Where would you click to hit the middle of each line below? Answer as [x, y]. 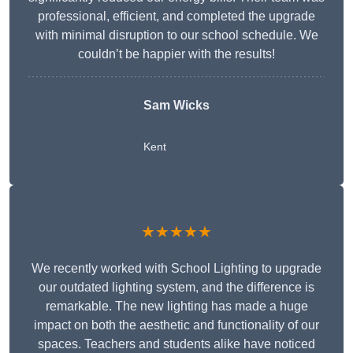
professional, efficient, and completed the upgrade [176, 17]
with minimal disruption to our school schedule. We [176, 35]
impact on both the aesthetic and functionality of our [176, 325]
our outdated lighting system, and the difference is [176, 288]
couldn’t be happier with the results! [176, 54]
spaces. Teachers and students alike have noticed [176, 344]
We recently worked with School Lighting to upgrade [176, 269]
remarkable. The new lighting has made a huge [176, 307]
